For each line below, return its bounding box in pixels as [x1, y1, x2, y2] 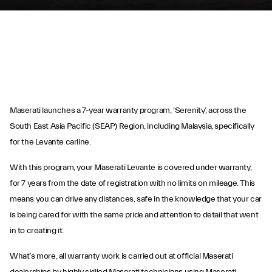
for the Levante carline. [10, 137, 91, 147]
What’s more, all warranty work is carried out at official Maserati [10, 251, 233, 261]
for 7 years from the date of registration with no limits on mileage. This [10, 178, 255, 188]
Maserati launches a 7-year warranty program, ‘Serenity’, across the [10, 106, 246, 115]
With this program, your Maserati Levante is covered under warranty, [10, 163, 252, 172]
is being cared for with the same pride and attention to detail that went [10, 210, 259, 220]
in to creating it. [10, 226, 64, 236]
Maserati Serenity [10, 163, 191, 193]
